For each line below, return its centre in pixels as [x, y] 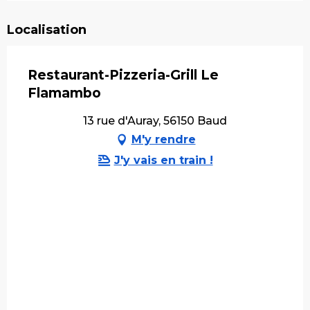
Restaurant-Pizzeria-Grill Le [123, 75]
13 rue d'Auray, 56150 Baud [155, 120]
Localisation [47, 29]
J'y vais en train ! [163, 160]
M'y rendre [163, 139]
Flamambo [64, 93]
